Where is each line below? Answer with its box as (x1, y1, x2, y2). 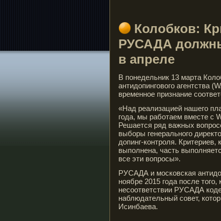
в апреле (118, 52, 175, 67)
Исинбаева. (118, 202, 158, 211)
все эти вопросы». (118, 154, 181, 163)
